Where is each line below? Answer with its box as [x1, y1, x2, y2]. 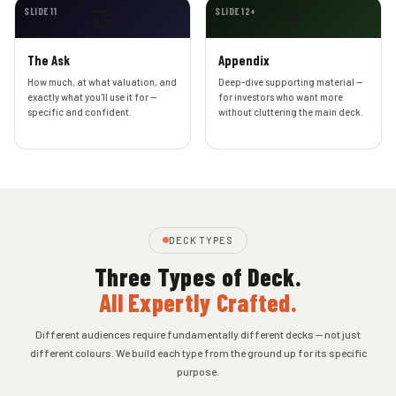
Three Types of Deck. [95, 262, 301, 293]
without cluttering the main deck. [218, 106, 363, 118]
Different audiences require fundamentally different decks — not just [35, 328, 361, 341]
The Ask [27, 52, 71, 69]
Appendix [218, 52, 270, 69]
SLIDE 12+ [215, 5, 256, 18]
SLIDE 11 [24, 5, 57, 18]
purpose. [177, 365, 219, 378]
